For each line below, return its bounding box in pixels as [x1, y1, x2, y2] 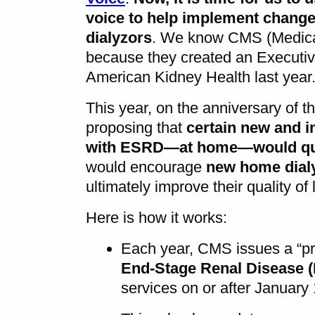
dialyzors [86, 28, 152, 46]
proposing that [86, 118, 186, 136]
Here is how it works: [86, 208, 227, 226]
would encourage [86, 157, 206, 176]
